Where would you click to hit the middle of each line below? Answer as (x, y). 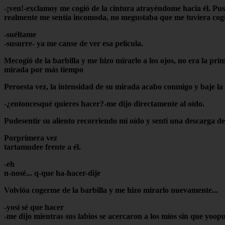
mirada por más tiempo (44, 69)
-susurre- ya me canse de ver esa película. (74, 43)
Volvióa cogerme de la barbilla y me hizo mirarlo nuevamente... (111, 190)
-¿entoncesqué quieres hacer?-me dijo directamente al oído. (104, 103)
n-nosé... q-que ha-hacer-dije (52, 173)
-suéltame (20, 34)
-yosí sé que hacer (34, 207)
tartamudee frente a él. (42, 147)
